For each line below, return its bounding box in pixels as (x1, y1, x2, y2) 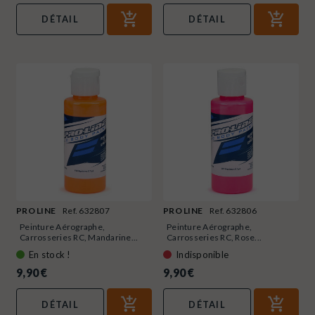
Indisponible (176, 249, 229, 261)
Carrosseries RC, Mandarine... (20, 232, 139, 243)
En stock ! (29, 249, 71, 261)
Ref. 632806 (210, 205, 257, 217)
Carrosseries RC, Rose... (167, 232, 262, 243)
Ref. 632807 (63, 205, 110, 217)
